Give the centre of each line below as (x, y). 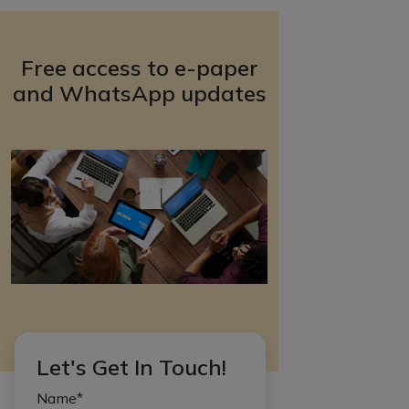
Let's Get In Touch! (131, 367)
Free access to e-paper (139, 67)
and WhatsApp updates (139, 93)
